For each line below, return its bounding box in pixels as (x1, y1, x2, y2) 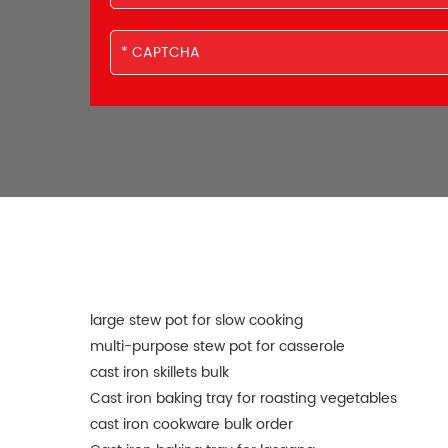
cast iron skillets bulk (90, 361, 229, 385)
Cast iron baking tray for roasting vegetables (90, 387, 397, 411)
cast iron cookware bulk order (90, 413, 293, 437)
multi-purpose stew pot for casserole (90, 335, 345, 359)
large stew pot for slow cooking (90, 309, 303, 333)
